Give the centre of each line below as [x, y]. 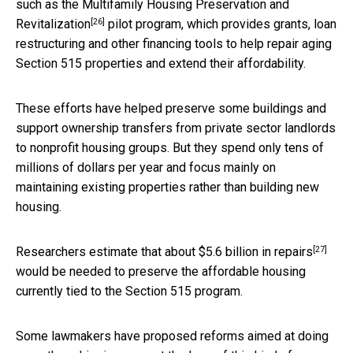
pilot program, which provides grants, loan [221, 24]
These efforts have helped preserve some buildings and [171, 108]
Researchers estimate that [90, 251]
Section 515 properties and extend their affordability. [161, 63]
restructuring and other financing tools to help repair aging [174, 43]
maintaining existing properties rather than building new [167, 187]
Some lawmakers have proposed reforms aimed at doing [172, 336]
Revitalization [53, 24]
